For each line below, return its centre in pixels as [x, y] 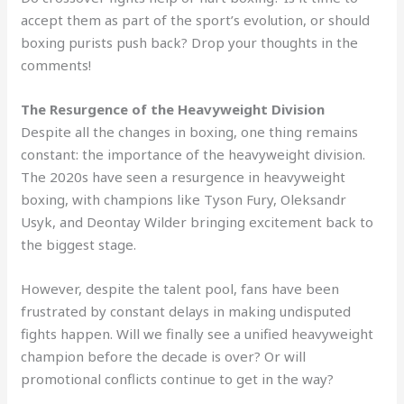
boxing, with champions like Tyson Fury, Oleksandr [184, 199]
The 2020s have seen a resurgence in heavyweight [184, 176]
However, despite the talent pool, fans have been [180, 288]
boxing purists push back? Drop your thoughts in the [190, 42]
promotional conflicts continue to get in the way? [178, 378]
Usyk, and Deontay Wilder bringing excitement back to [197, 221]
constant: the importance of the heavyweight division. [193, 154]
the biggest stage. [79, 244]
